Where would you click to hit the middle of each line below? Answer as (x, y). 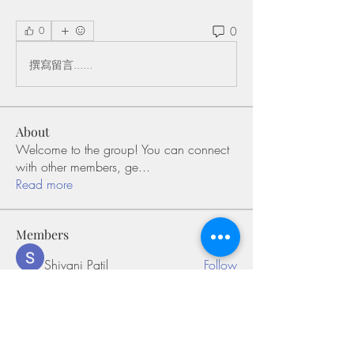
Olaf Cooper (78, 301)
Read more (44, 184)
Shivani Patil (76, 265)
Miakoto (66, 330)
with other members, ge (77, 167)
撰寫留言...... (61, 64)
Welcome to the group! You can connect (122, 149)
